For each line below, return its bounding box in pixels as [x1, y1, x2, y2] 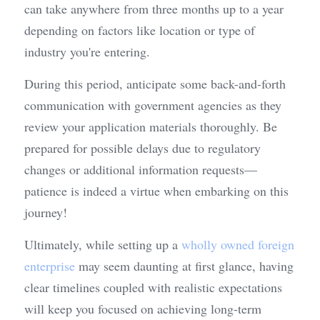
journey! [24, 204, 67, 221]
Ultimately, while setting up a [24, 236, 181, 254]
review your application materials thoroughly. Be [24, 118, 277, 136]
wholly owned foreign [181, 236, 294, 254]
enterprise [24, 257, 75, 275]
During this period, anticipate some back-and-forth [24, 75, 286, 93]
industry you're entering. [24, 43, 150, 61]
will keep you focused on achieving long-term [24, 300, 261, 318]
